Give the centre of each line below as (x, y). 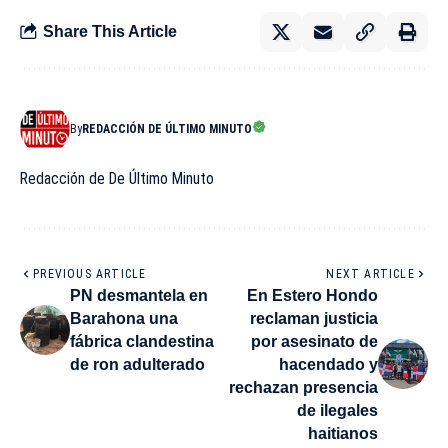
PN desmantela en (139, 295)
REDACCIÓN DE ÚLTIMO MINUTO (167, 128)
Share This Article (110, 32)
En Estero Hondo (312, 295)
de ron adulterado (137, 364)
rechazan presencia (303, 387)
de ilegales (337, 410)
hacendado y (328, 364)
